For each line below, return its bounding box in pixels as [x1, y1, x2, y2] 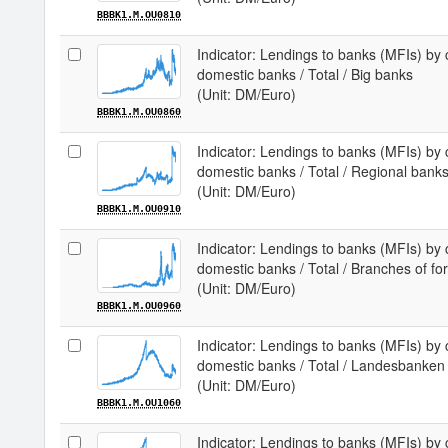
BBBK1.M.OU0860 [97, 106, 181, 117]
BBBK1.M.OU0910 [97, 203, 181, 214]
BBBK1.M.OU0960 [97, 300, 181, 311]
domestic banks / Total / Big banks [197, 64, 413, 84]
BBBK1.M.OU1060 [97, 397, 181, 408]
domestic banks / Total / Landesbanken [197, 355, 445, 375]
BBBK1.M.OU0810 [97, 9, 181, 20]
